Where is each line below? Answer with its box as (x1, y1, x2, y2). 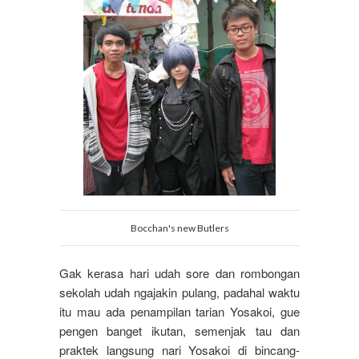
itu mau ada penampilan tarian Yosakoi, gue (59, 303, 300, 321)
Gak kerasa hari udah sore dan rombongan (59, 264, 300, 282)
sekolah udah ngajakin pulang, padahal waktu (59, 284, 300, 301)
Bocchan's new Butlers (130, 222, 229, 235)
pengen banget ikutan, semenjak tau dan (59, 322, 300, 340)
